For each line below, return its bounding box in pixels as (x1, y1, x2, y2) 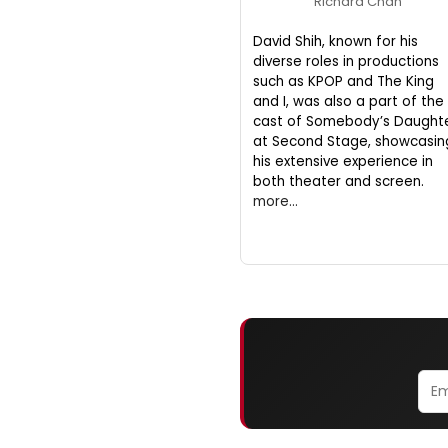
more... (253, 191, 298, 211)
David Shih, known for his (253, 31, 418, 51)
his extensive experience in (253, 151, 433, 171)
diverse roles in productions (253, 51, 439, 71)
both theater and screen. (253, 171, 424, 191)
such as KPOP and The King (253, 71, 434, 91)
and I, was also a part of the (253, 91, 444, 111)
